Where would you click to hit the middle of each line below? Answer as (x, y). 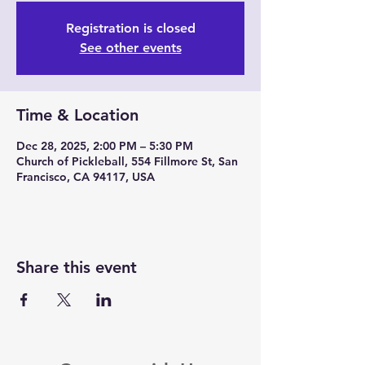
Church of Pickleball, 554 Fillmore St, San (127, 161)
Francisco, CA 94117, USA (86, 177)
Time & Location (77, 115)
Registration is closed (130, 28)
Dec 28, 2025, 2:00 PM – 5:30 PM (105, 146)
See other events (130, 48)
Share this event (77, 267)
